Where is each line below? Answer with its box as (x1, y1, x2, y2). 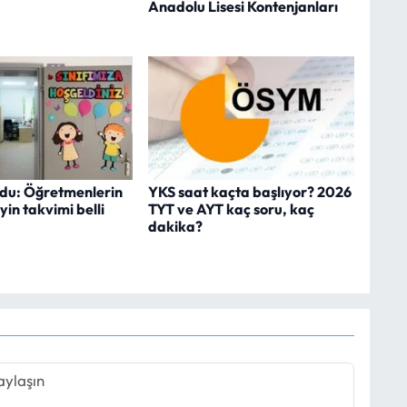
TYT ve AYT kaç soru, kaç (147, 200, 314, 219)
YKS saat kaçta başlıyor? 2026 (147, 183, 352, 202)
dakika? (147, 217, 203, 236)
